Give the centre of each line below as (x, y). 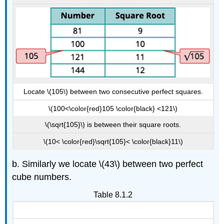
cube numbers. (42, 177)
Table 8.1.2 (113, 195)
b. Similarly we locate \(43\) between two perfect (108, 164)
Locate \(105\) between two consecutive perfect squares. (113, 92)
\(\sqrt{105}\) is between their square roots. (113, 125)
